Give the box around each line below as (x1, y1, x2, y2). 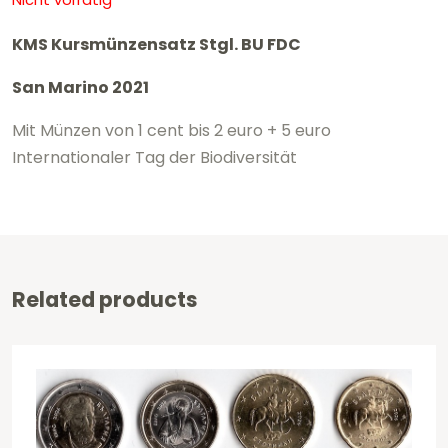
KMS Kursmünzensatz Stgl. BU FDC (12, 32, 301, 56)
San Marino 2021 (12, 75, 149, 99)
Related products (12, 284, 198, 314)
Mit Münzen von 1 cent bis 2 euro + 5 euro (12, 118, 331, 142)
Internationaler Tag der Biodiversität (12, 145, 297, 169)
